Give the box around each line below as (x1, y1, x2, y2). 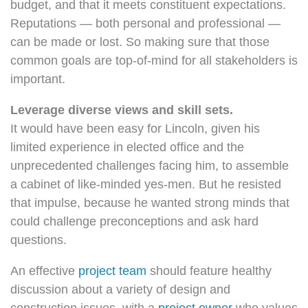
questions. (10, 232, 67, 247)
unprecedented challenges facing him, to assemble (10, 158, 289, 173)
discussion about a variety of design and (10, 282, 230, 297)
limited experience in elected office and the (10, 140, 244, 155)
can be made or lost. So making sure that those (10, 34, 269, 49)
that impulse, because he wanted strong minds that (10, 195, 289, 210)
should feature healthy (146, 263, 272, 278)
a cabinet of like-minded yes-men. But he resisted (10, 177, 281, 192)
